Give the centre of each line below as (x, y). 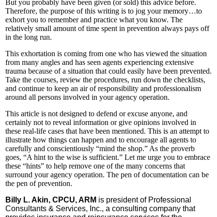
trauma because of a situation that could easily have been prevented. (108, 71)
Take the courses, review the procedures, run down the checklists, (105, 80)
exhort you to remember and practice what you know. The (94, 20)
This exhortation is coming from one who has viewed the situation (106, 54)
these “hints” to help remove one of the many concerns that (95, 166)
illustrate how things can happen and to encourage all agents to (101, 140)
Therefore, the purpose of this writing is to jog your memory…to (104, 11)
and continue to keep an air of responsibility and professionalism (103, 89)
